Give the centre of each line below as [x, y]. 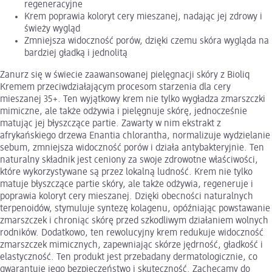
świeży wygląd [52, 29]
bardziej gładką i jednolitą [76, 53]
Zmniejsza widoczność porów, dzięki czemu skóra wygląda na [147, 41]
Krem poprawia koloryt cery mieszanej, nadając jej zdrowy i [143, 17]
